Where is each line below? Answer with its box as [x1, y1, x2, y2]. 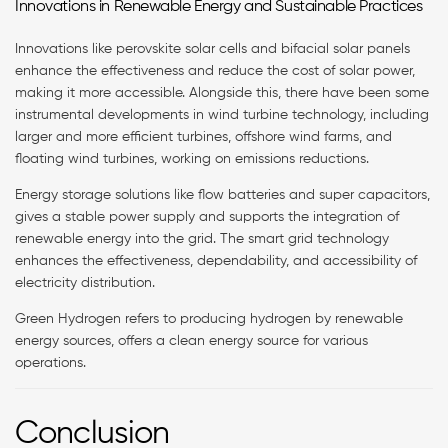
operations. [15, 355, 90, 370]
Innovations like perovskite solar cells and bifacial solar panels [15, 41, 410, 56]
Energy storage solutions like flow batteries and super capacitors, [15, 187, 430, 202]
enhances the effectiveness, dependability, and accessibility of [15, 253, 417, 268]
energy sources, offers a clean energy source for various [15, 333, 368, 348]
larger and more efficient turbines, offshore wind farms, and [15, 129, 392, 144]
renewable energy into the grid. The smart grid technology [15, 231, 389, 246]
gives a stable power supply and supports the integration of [15, 209, 399, 224]
